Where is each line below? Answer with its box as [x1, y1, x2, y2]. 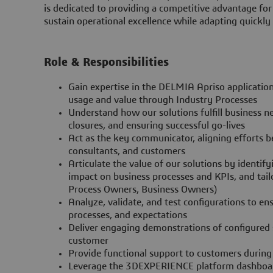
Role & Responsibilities [44, 56, 169, 68]
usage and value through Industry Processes [68, 95, 258, 105]
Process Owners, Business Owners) [68, 185, 218, 195]
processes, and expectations [68, 210, 188, 221]
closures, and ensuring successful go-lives [68, 121, 246, 131]
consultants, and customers [68, 146, 186, 157]
